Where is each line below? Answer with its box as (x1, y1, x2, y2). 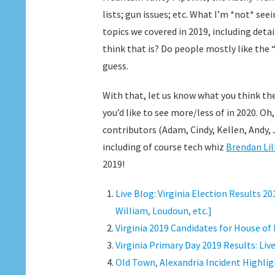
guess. (103, 60, 128, 72)
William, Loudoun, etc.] (115, 204, 212, 217)
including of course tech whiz (103, 141, 226, 153)
